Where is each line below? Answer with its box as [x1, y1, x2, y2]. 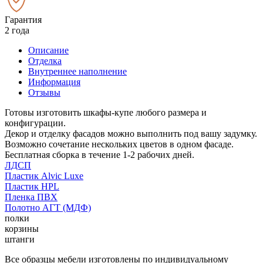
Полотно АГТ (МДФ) [5, 202, 91, 213]
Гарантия [5, 14, 42, 25]
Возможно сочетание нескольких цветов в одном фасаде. [5, 139, 234, 149]
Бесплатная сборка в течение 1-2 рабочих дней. [5, 149, 194, 160]
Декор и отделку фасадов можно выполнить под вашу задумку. [5, 128, 257, 139]
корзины [5, 223, 39, 234]
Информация [28, 76, 80, 87]
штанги [5, 234, 35, 244]
